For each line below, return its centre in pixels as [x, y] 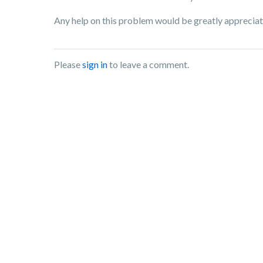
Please [68, 64]
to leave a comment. [148, 64]
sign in [95, 64]
